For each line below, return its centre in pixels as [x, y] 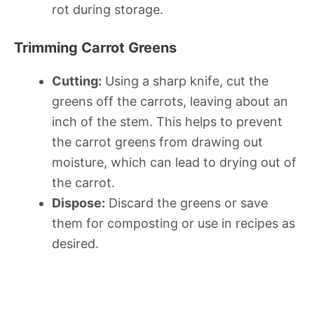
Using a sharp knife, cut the [185, 81]
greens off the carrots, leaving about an [170, 101]
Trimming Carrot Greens [95, 47]
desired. [75, 243]
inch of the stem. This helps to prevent [167, 121]
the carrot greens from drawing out [157, 142]
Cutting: [77, 81]
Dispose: [78, 203]
